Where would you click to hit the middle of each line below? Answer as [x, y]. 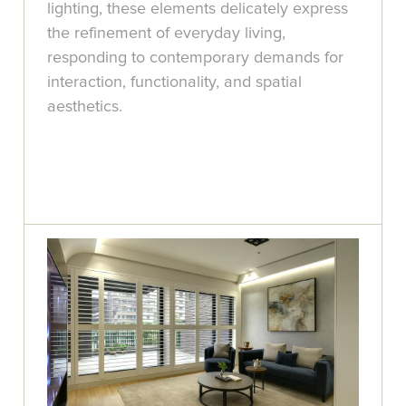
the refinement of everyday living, [167, 33]
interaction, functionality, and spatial [175, 82]
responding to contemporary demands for [196, 58]
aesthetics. [85, 106]
